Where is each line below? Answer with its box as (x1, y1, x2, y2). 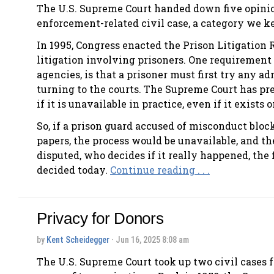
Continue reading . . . (110, 163, 210, 176)
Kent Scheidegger (46, 234, 109, 245)
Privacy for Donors (37, 209, 164, 228)
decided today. (37, 163, 110, 176)
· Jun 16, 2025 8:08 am (109, 234, 189, 245)
